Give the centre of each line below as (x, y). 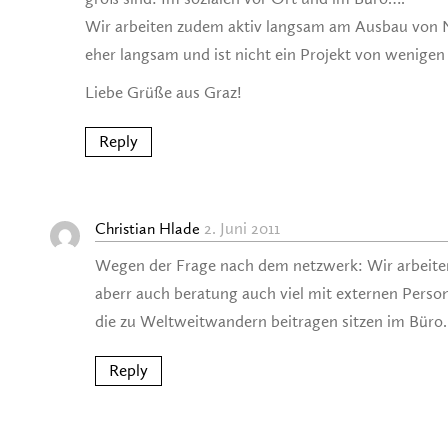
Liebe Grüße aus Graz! (163, 93)
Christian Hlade (147, 229)
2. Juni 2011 (242, 229)
